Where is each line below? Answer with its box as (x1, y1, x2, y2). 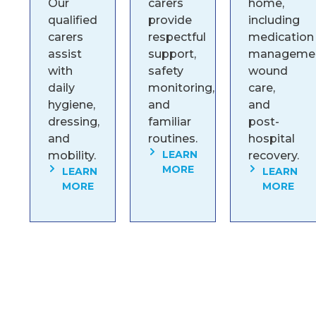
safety (148, 63, 184, 78)
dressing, (48, 114, 99, 128)
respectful (148, 30, 207, 44)
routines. (148, 131, 198, 145)
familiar (148, 114, 192, 128)
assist (48, 47, 82, 61)
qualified (48, 13, 97, 27)
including (248, 13, 300, 27)
